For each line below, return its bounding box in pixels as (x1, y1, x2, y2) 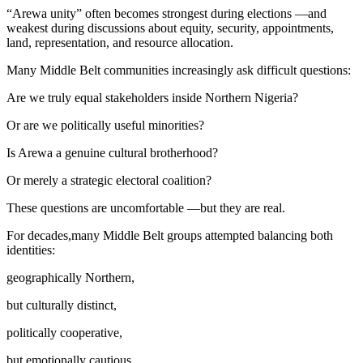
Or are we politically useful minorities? (6, 117, 204, 132)
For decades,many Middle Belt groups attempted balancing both (6, 228, 333, 242)
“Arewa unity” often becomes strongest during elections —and (6, 6, 327, 20)
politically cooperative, (6, 325, 122, 340)
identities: (6, 242, 55, 257)
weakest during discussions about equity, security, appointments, (6, 20, 334, 35)
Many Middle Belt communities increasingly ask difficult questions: (6, 62, 351, 77)
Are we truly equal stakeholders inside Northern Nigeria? (6, 90, 298, 105)
